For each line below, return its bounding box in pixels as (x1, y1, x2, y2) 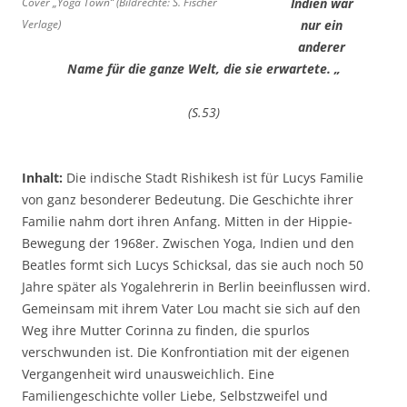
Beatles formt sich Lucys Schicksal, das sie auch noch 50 (22, 255, 363, 273)
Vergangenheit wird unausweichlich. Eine (22, 364, 274, 382)
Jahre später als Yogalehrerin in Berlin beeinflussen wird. (22, 277, 371, 295)
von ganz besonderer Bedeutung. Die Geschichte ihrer (22, 190, 353, 208)
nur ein (301, 15, 342, 34)
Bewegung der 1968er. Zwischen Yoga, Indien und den (22, 233, 354, 252)
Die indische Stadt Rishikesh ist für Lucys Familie (63, 168, 363, 186)
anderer (298, 37, 345, 55)
